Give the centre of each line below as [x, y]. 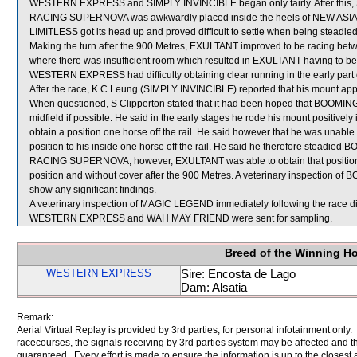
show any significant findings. [93, 190]
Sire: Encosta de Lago [238, 274]
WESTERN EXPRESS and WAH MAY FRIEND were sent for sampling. [181, 218]
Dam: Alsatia [214, 287]
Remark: [35, 317]
